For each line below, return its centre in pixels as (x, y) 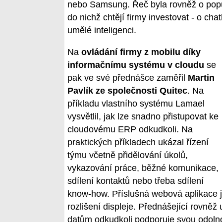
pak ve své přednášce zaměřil (128, 78)
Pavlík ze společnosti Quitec (127, 91)
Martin (201, 78)
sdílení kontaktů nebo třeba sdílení (136, 181)
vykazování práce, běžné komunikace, (143, 168)
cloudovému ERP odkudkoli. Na (130, 130)
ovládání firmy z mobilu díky (141, 52)
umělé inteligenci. (102, 30)
